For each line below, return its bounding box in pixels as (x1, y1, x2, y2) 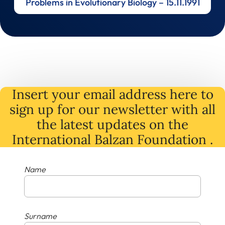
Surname (24, 210, 57, 221)
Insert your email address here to (12, 85, 213, 102)
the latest (37, 116, 97, 133)
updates (97, 116, 149, 133)
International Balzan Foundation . (12, 131, 213, 148)
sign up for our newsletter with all (10, 100, 215, 118)
